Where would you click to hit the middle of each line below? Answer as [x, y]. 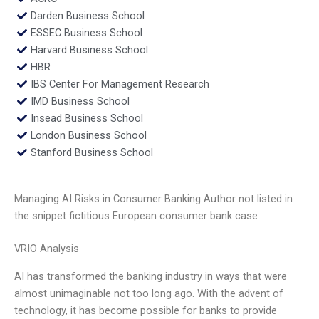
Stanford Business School [91, 152]
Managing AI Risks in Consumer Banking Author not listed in [153, 199]
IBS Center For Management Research [120, 84]
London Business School [88, 135]
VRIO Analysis [47, 249]
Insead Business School [87, 118]
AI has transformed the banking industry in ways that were [151, 276]
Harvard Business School [89, 49]
